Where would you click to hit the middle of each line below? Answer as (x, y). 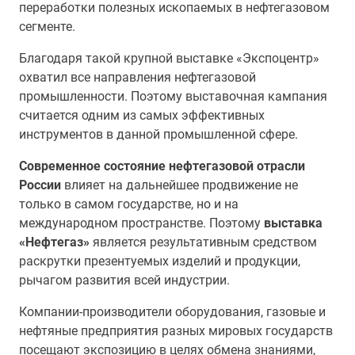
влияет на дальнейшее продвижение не (179, 185)
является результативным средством (203, 242)
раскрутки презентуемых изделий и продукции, (160, 261)
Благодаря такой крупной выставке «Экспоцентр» (169, 58)
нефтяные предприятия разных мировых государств (176, 331)
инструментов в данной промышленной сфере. (158, 134)
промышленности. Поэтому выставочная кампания (173, 96)
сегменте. (47, 27)
